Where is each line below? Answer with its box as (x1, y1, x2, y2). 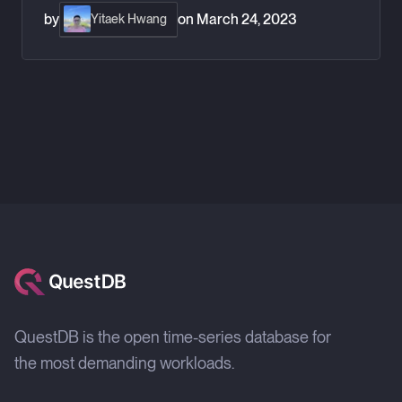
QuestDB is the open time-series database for (14, 327, 331, 346)
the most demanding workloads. (14, 353, 234, 372)
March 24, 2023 (197, 10, 297, 28)
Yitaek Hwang (90, 11, 167, 26)
